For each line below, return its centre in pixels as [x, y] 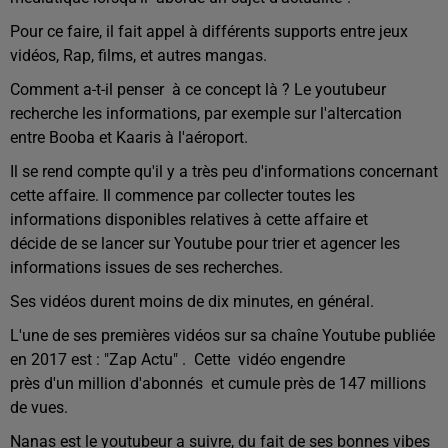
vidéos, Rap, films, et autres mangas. [138, 56]
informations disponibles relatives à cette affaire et [189, 220]
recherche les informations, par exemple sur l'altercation [206, 114]
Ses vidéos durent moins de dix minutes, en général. [192, 302]
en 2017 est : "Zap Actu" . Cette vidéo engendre [177, 360]
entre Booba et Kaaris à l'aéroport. [129, 138]
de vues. [39, 408]
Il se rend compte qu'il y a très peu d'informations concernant [224, 172]
